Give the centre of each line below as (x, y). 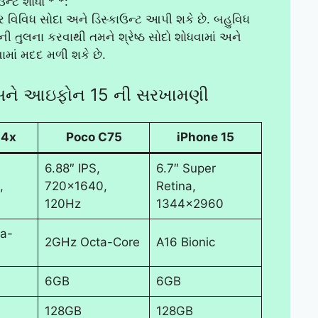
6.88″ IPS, (72, 168)
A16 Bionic (185, 242)
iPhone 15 (205, 137)
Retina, (176, 186)
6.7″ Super (186, 168)
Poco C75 (94, 137)
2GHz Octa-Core (92, 242)
